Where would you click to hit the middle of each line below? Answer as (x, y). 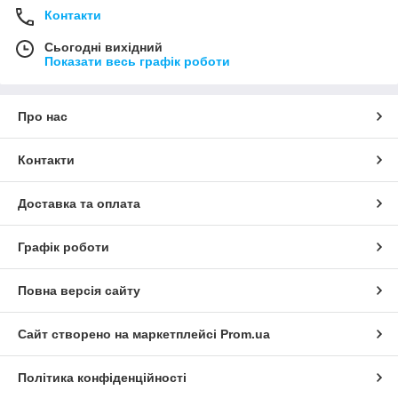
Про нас (43, 117)
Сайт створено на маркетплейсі (119, 334)
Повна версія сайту (79, 291)
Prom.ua (245, 334)
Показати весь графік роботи (137, 62)
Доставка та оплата (79, 204)
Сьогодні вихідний (103, 48)
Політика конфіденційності (102, 378)
